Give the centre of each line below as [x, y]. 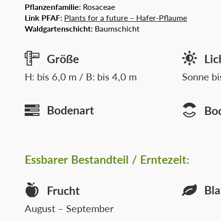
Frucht [63, 190]
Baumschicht [116, 28]
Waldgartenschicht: [59, 28]
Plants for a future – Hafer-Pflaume [126, 18]
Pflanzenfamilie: [54, 7]
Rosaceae [99, 7]
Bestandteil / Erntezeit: [132, 159]
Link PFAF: [44, 18]
